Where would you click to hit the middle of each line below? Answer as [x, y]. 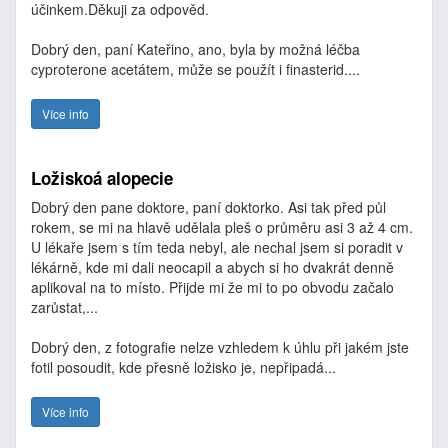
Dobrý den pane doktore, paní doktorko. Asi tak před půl [208, 207]
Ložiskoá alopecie [102, 178]
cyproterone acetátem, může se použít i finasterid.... [195, 69]
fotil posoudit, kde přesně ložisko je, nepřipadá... [183, 367]
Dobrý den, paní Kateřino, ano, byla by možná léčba [195, 49]
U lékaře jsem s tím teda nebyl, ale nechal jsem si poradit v [217, 247]
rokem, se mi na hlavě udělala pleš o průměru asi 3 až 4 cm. [222, 227]
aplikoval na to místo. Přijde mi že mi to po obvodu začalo [212, 287]
